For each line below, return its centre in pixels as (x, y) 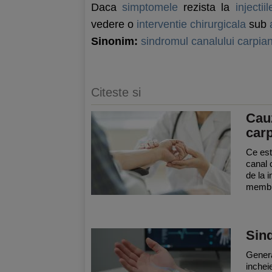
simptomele (150, 7)
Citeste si (116, 92)
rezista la (207, 7)
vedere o (114, 24)
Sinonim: (114, 41)
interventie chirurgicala (191, 24)
